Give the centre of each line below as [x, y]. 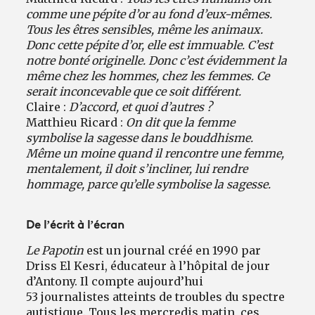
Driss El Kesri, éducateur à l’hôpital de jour [148, 266]
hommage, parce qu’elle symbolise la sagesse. [149, 185]
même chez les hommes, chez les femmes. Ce [148, 76]
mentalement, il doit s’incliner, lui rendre [137, 169]
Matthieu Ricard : [76, 123]
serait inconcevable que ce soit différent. [134, 92]
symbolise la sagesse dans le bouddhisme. [140, 138]
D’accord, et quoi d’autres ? [141, 107]
